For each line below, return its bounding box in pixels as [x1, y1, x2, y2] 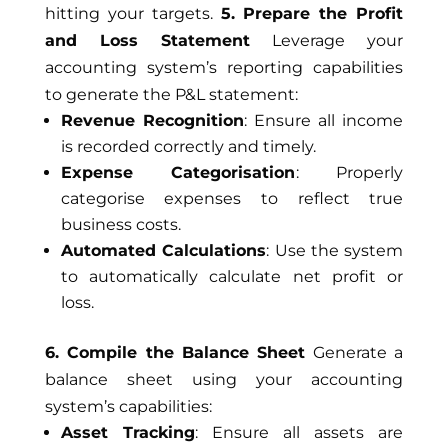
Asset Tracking [60, 423, 195, 442]
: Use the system [266, 241, 404, 260]
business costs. [60, 215, 181, 234]
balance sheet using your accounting [44, 370, 404, 389]
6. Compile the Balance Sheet [44, 343, 306, 362]
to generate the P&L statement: [44, 85, 298, 104]
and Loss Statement [44, 31, 250, 50]
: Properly [295, 163, 404, 182]
